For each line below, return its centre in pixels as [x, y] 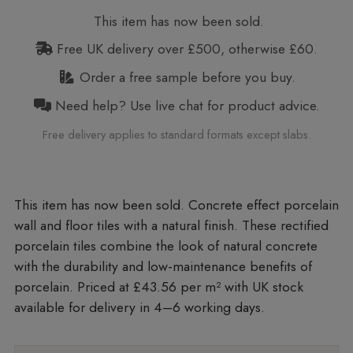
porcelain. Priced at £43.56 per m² [119, 286]
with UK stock [264, 286]
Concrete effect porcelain [263, 204]
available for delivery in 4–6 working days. [139, 307]
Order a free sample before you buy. [185, 77]
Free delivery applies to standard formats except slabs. [176, 135]
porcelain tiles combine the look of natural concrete [165, 245]
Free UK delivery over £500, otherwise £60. [185, 49]
